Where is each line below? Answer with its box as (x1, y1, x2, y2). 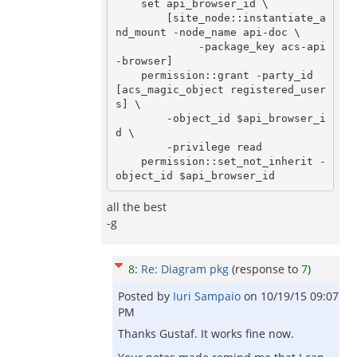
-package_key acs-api (115, 40, 198, 53)
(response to (232, 261, 301, 277)
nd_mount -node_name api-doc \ (115, 25, 300, 38)
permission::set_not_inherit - (115, 155, 141, 167)
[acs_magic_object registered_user (115, 83, 326, 96)
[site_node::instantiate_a (115, 11, 167, 24)
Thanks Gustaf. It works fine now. (118, 326, 294, 341)
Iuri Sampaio (173, 288, 244, 304)
